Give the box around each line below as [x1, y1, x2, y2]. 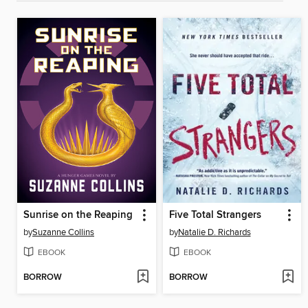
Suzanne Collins [32, 226, 94, 238]
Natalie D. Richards [177, 226, 251, 238]
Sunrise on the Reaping [23, 208, 133, 221]
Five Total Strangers [168, 208, 261, 221]
